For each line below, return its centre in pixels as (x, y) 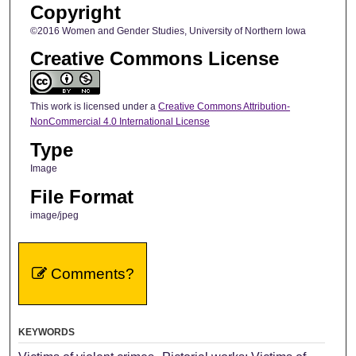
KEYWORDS (47, 333)
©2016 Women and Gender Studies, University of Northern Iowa (168, 31)
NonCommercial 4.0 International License (120, 121)
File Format (81, 196)
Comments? (90, 274)
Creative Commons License (154, 58)
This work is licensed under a (94, 106)
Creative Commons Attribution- (224, 106)
